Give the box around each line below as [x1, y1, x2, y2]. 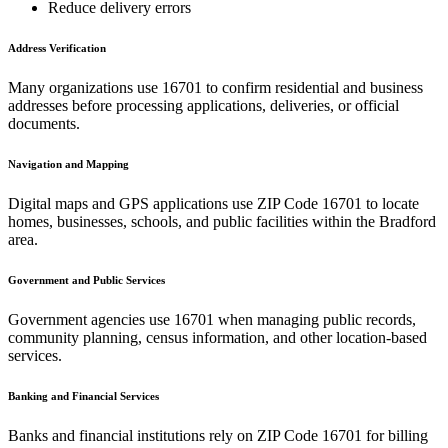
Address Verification [8, 41, 106, 54]
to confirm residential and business [202, 78, 423, 96]
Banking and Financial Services [8, 389, 159, 402]
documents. [8, 114, 80, 132]
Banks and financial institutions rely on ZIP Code [8, 426, 322, 444]
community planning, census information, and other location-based [8, 328, 427, 346]
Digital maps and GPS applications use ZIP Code [8, 194, 322, 212]
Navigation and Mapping [8, 157, 129, 170]
